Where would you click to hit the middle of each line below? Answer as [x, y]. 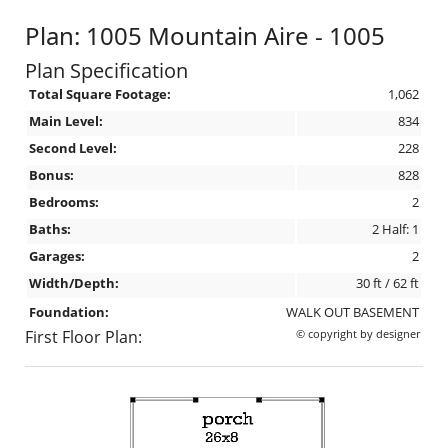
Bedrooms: [64, 202]
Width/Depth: [74, 283]
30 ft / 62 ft [387, 283]
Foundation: [69, 312]
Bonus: [51, 175]
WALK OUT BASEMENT [352, 312]
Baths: [50, 229]
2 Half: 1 [395, 229]
